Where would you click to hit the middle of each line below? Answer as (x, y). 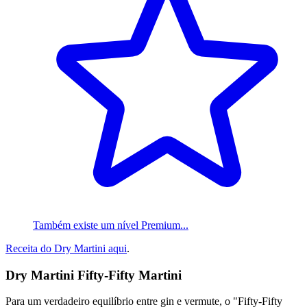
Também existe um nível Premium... (111, 225)
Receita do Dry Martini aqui (66, 248)
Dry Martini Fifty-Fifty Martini (94, 275)
